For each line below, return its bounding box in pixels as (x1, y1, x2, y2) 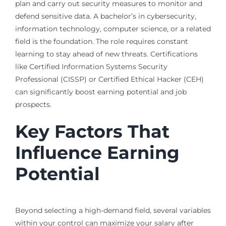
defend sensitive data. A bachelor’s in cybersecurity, (15, 11, 196, 21)
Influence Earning (15, 141, 180, 163)
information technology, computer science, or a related (15, 24, 211, 33)
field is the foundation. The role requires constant (15, 36, 188, 46)
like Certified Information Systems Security (15, 62, 167, 71)
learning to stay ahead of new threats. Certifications (15, 49, 198, 59)
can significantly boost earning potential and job (15, 87, 187, 96)
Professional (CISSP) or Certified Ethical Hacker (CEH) (15, 74, 204, 84)
